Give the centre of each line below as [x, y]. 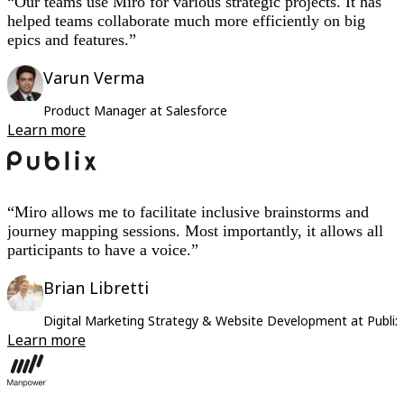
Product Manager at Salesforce [135, 110]
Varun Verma [94, 77]
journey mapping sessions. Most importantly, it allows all [195, 230]
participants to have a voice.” [103, 249]
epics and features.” [72, 39]
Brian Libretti [96, 287]
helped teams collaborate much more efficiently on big [186, 20]
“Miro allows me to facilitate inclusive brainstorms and [188, 211]
